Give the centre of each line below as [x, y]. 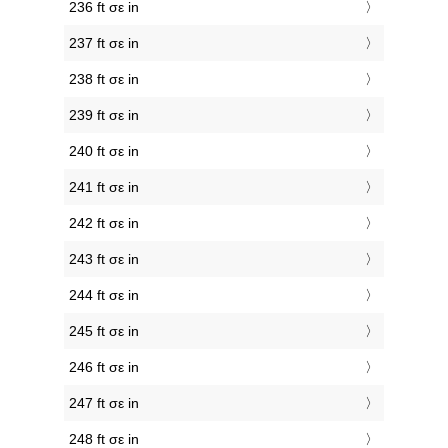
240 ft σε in [104, 151]
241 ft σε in [104, 187]
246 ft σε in [104, 367]
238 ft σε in [104, 79]
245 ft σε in [104, 331]
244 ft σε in [104, 295]
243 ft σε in [104, 259]
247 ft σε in [104, 403]
